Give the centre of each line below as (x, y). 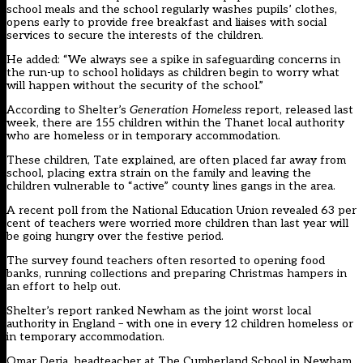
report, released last (297, 110)
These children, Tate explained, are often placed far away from (176, 160)
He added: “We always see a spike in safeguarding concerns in (173, 60)
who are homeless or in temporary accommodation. (143, 136)
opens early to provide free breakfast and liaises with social (167, 23)
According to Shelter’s (68, 110)
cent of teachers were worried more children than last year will (177, 224)
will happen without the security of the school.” (135, 86)
